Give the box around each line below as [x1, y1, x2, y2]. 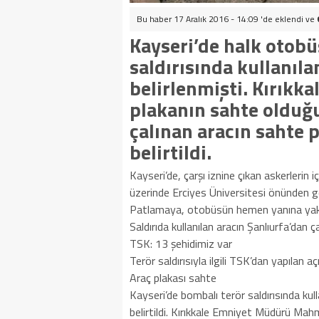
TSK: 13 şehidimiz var [130, 235, 232, 252]
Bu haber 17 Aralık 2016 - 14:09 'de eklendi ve [137, 12, 317, 26]
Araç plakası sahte [130, 269, 216, 286]
